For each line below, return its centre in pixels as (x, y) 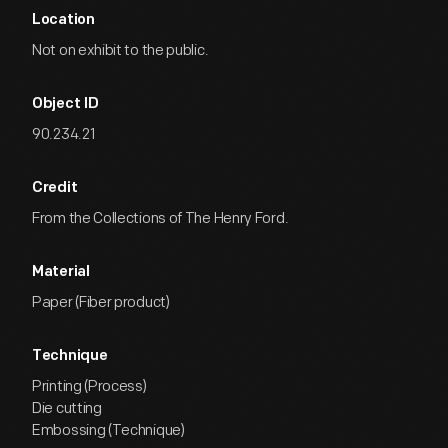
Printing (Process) (89, 386)
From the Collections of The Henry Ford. (160, 218)
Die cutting (67, 408)
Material (61, 272)
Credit (55, 188)
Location (63, 20)
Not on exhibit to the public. (120, 50)
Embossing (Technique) (108, 430)
